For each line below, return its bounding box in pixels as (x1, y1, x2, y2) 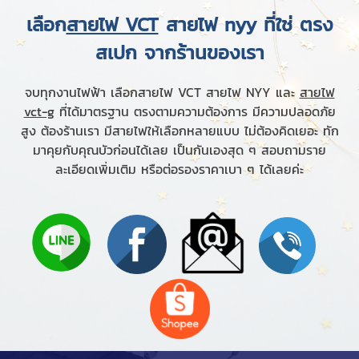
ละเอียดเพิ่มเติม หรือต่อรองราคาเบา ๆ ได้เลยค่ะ (55, 159, 304, 179)
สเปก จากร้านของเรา (95, 38, 264, 67)
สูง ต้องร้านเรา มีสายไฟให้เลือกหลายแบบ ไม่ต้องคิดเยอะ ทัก (20, 120, 339, 140)
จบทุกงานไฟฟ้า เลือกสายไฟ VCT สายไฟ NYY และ (24, 82, 300, 102)
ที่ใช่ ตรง (263, 10, 333, 38)
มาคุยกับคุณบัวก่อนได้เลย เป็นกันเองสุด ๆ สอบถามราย (33, 139, 326, 159)
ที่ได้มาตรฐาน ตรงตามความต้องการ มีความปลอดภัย (54, 101, 336, 121)
